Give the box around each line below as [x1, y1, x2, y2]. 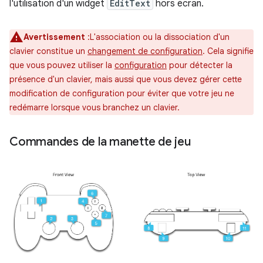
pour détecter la [167, 59, 232, 70]
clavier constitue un [9, 45, 87, 56]
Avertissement [23, 31, 85, 42]
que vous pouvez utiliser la [9, 59, 114, 70]
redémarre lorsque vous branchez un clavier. [9, 102, 180, 113]
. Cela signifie [203, 45, 254, 56]
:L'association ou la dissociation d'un [85, 31, 230, 42]
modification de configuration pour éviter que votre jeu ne [9, 87, 234, 99]
